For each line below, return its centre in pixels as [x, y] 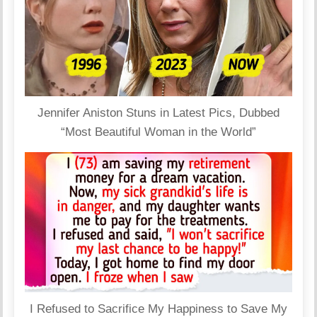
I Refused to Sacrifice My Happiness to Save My [158, 309]
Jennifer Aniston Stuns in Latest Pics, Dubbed [158, 113]
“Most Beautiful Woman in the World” [158, 132]
